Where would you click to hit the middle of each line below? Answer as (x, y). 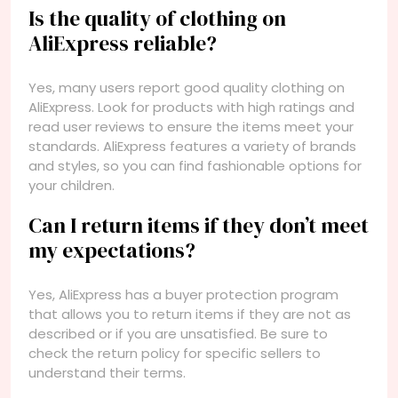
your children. (72, 185)
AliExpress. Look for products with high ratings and (191, 107)
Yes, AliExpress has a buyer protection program (183, 294)
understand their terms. (107, 372)
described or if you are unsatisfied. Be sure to (178, 333)
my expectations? (112, 250)
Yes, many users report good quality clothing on (187, 87)
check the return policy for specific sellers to (175, 353)
